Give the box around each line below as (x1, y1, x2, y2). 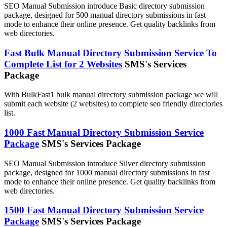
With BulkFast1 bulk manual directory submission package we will (4, 90, 218, 99)
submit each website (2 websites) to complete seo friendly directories (4, 99, 222, 108)
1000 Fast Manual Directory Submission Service (4, 127, 204, 138)
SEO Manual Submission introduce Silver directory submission (4, 159, 206, 168)
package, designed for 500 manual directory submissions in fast (4, 10, 206, 19)
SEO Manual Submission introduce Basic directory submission (4, 1, 205, 10)
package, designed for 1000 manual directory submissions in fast (4, 168, 210, 177)
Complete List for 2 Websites (4, 58, 122, 69)
